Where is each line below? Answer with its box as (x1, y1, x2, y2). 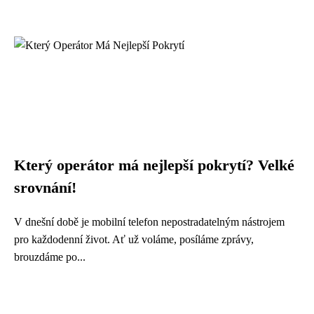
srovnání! (14, 179, 76, 196)
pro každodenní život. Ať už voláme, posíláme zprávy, (14, 233, 254, 245)
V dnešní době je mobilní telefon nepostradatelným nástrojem (14, 216, 285, 228)
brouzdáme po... (14, 251, 86, 263)
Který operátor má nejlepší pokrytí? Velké (14, 157, 294, 174)
